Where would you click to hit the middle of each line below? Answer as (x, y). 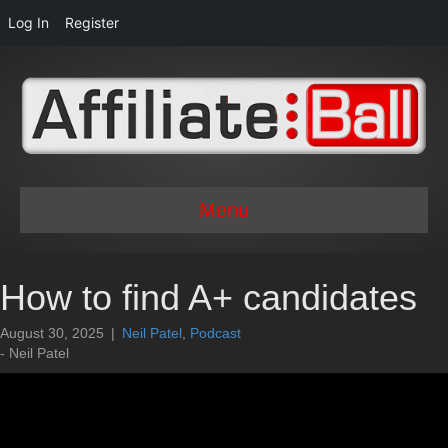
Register (92, 22)
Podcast (215, 332)
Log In (28, 22)
